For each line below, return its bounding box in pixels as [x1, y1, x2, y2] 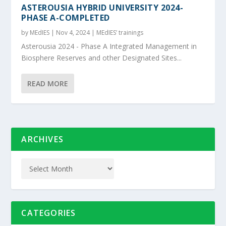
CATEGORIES [21, 207, 76, 218]
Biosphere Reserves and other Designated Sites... [21, 52, 182, 63]
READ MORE [27, 78, 69, 88]
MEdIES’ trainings [96, 28, 144, 37]
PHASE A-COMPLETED [21, 12, 110, 23]
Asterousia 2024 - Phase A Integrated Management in [21, 41, 197, 51]
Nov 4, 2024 [56, 28, 90, 37]
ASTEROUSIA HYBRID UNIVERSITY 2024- [21, 2, 184, 13]
